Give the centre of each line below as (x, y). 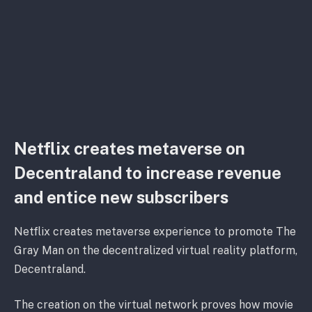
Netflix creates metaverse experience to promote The (155, 231)
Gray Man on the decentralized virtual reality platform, (156, 250)
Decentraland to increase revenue (148, 172)
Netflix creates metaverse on (130, 148)
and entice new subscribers (121, 197)
